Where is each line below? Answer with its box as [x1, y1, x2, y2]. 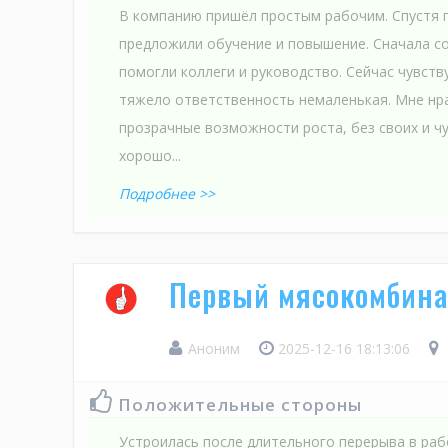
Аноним [184, 338, 244, 358]
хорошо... [119, 145, 181, 165]
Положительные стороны [118, 392, 362, 416]
